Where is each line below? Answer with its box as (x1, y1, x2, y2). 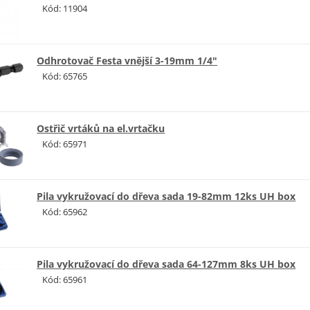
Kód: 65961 (42, 273, 88, 286)
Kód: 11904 (42, 1, 88, 15)
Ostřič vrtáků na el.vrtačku (37, 121, 165, 135)
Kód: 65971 (42, 137, 88, 150)
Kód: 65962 (42, 205, 88, 218)
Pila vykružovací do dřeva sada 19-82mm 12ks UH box (37, 189, 296, 203)
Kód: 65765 (42, 69, 88, 82)
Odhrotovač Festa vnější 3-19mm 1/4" (37, 53, 218, 67)
